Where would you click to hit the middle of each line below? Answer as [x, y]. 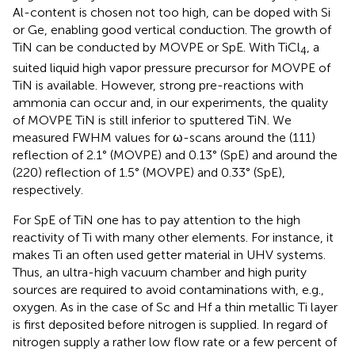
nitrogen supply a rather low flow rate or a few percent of [175, 342]
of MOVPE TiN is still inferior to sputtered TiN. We [152, 120]
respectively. [48, 189]
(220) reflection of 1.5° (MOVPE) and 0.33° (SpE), [149, 172]
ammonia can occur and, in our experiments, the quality [170, 102]
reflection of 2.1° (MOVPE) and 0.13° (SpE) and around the [175, 155]
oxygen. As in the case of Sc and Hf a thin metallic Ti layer [175, 307]
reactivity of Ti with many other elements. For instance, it [173, 237]
